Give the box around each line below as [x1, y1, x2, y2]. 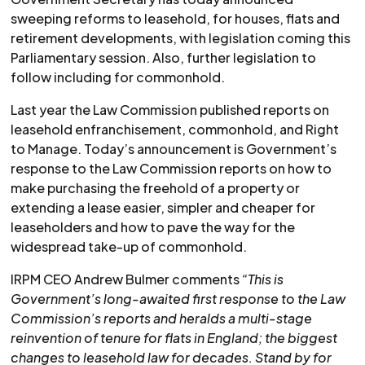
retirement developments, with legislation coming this [11, 29, 351, 46]
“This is [242, 270, 284, 288]
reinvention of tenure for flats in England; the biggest [11, 328, 338, 346]
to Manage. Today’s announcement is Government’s [11, 139, 337, 157]
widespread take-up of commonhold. [11, 237, 248, 255]
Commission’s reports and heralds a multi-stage [11, 309, 313, 327]
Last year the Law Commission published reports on [11, 100, 330, 118]
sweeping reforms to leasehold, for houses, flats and [11, 9, 341, 27]
